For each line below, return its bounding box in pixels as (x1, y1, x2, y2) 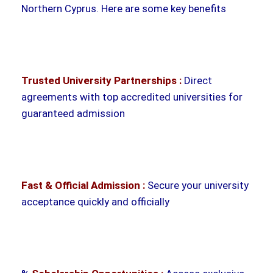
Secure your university (145, 179, 249, 191)
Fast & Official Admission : (21, 179, 145, 191)
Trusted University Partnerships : (21, 74, 182, 87)
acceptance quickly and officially (21, 195, 169, 208)
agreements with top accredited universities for (21, 90, 243, 103)
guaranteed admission (21, 107, 125, 119)
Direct (182, 74, 212, 87)
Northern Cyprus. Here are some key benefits (21, 2, 226, 15)
